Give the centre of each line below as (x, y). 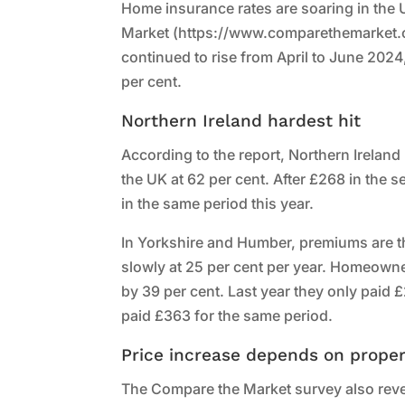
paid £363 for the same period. (227, 316)
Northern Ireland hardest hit (241, 121)
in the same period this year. (218, 204)
